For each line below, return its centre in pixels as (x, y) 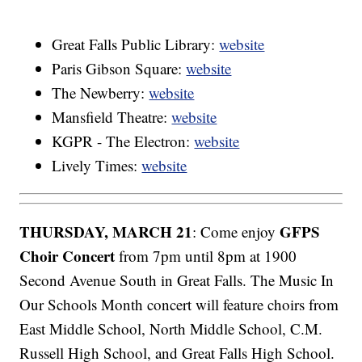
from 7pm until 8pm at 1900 (206, 255)
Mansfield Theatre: (112, 117)
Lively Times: (97, 166)
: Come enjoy (236, 231)
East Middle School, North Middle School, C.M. (171, 328)
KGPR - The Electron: (123, 141)
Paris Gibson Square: (119, 69)
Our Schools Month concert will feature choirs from (179, 304)
